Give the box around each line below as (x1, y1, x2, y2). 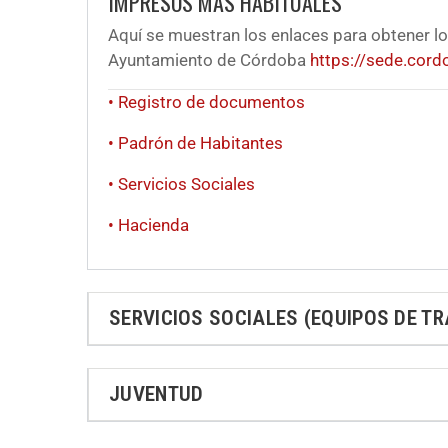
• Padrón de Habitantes (108, 132, 283, 153)
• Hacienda (108, 214, 189, 235)
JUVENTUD (109, 381, 204, 406)
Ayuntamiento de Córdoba (108, 49, 310, 70)
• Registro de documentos (108, 91, 305, 112)
